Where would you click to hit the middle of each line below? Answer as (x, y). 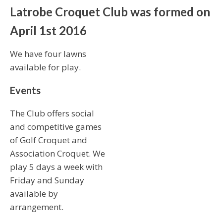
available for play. (45, 67)
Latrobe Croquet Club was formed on (110, 12)
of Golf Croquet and (49, 140)
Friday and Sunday (47, 180)
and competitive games (56, 127)
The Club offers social (52, 113)
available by (34, 194)
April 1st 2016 (48, 30)
